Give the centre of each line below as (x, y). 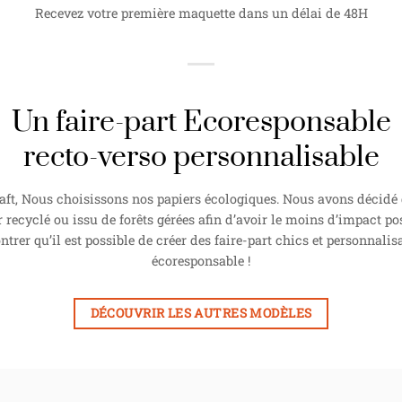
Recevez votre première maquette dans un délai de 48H (201, 13)
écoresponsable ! (201, 261)
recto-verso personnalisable (201, 158)
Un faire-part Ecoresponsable (201, 123)
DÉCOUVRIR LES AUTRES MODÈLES (201, 313)
